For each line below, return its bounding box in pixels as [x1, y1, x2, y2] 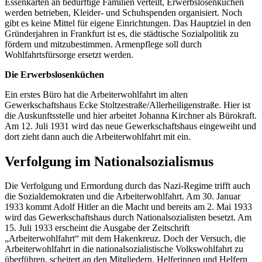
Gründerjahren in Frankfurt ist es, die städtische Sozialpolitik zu [5, 28, 239, 39]
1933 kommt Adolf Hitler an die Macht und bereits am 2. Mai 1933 [5, 202, 252, 212]
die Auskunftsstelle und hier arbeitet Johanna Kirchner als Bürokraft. [5, 110, 257, 120]
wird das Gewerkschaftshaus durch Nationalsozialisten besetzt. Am [5, 212, 251, 223]
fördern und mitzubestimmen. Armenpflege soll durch [5, 39, 202, 49]
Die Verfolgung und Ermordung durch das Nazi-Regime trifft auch [5, 181, 250, 191]
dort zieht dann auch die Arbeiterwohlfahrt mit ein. [5, 131, 191, 142]
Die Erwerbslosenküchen [5, 69, 104, 80]
